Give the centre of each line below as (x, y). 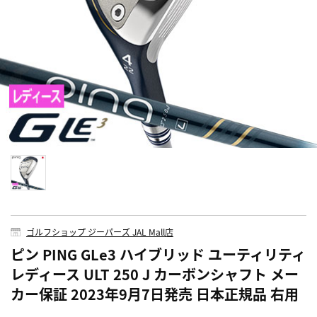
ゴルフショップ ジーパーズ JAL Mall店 (100, 232)
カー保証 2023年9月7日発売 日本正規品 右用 (155, 294)
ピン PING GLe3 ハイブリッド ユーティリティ (158, 255)
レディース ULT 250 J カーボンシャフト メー (155, 275)
